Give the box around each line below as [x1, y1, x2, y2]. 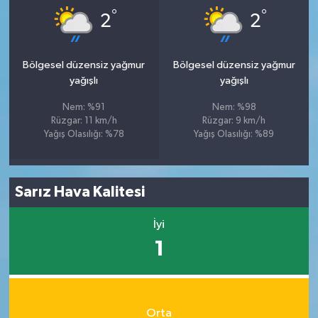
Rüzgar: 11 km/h [50, 116, 117, 126]
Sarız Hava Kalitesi [15, 185, 146, 200]
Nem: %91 [62, 102, 106, 112]
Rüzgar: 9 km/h [202, 116, 266, 126]
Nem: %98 [212, 102, 256, 112]
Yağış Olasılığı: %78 [43, 129, 124, 139]
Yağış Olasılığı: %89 [194, 129, 275, 139]
